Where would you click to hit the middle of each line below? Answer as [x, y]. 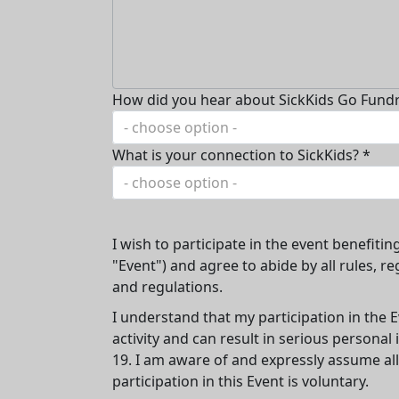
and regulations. [167, 287]
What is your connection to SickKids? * [241, 155]
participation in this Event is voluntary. [240, 382]
